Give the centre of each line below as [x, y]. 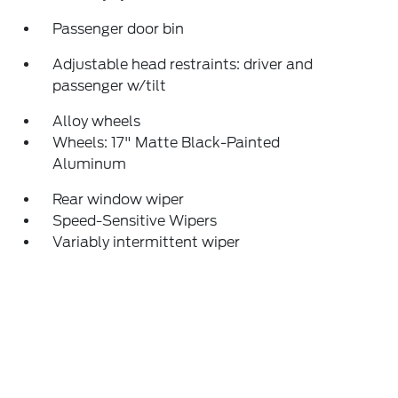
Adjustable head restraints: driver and [183, 65]
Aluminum [90, 164]
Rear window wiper [119, 200]
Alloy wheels [97, 122]
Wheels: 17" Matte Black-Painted [167, 143]
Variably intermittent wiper [147, 243]
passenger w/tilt [110, 86]
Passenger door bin [119, 29]
